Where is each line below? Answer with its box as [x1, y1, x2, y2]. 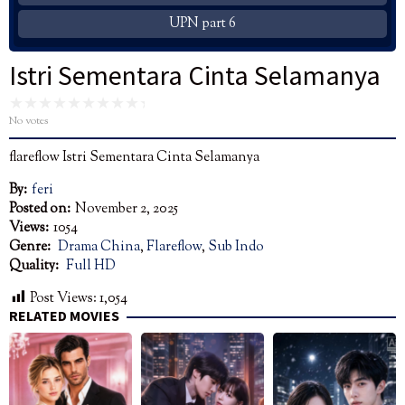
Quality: [9, 256, 61, 276]
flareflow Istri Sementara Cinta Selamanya [9, 147, 259, 167]
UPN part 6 [169, 14, 236, 33]
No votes [9, 112, 48, 129]
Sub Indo [208, 237, 264, 257]
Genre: [9, 237, 53, 257]
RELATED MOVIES [9, 306, 119, 325]
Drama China [58, 237, 140, 257]
